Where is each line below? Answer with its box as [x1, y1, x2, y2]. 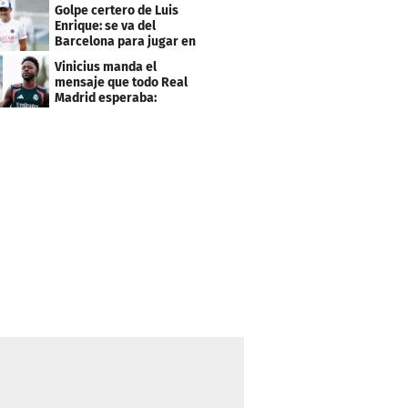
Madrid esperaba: [55, 90, 158, 107]
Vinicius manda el [55, 59, 158, 76]
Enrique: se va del [55, 18, 157, 35]
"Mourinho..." [55, 106, 129, 122]
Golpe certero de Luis [55, 3, 179, 19]
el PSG [55, 49, 92, 66]
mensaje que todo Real [55, 75, 189, 91]
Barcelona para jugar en [55, 34, 197, 50]
